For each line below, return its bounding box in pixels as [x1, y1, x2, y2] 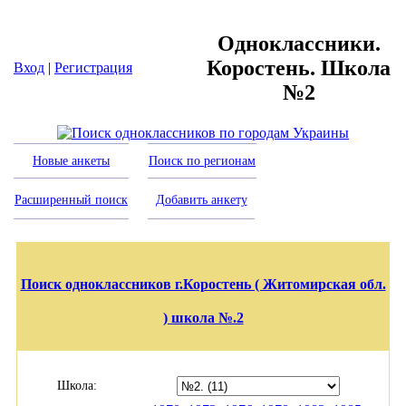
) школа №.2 [162, 310, 244, 326]
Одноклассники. [217, 31, 381, 55]
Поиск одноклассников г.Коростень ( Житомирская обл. [20, 276, 386, 293]
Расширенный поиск [14, 193, 128, 207]
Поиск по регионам [149, 154, 256, 168]
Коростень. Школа [207, 55, 391, 80]
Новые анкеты [33, 154, 110, 168]
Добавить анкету [155, 193, 247, 207]
